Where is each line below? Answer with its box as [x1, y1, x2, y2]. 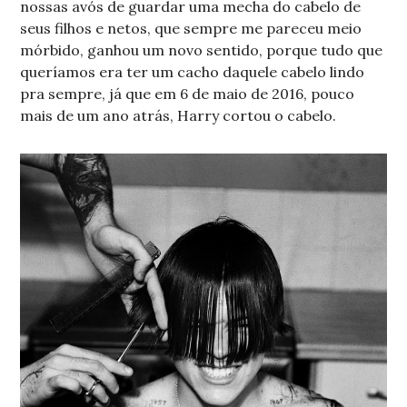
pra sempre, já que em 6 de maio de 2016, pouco [20, 84, 355, 103]
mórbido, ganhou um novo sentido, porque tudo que [20, 40, 383, 59]
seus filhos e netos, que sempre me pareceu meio [20, 18, 362, 37]
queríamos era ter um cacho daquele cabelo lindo [20, 62, 365, 81]
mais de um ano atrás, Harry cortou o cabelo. [20, 105, 337, 124]
